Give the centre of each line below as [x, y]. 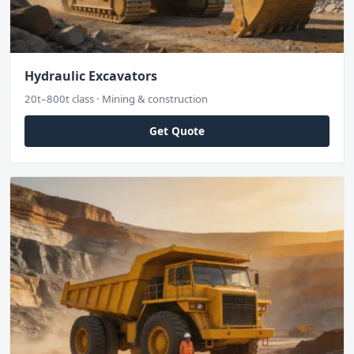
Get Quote [177, 130]
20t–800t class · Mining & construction [116, 98]
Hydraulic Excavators [91, 75]
